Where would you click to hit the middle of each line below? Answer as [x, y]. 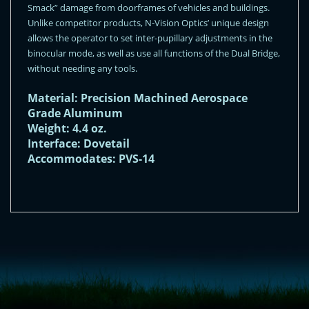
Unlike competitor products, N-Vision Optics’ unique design [148, 22]
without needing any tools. [82, 68]
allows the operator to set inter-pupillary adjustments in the [150, 38]
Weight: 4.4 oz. [67, 128]
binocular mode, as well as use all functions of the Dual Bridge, [154, 53]
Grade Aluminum [75, 113]
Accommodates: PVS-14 [91, 158]
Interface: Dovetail [79, 143]
